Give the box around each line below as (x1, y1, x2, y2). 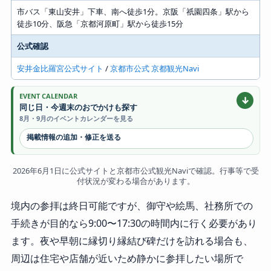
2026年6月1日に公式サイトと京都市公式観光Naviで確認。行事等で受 (12, 165, 259, 177)
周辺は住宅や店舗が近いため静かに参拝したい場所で (10, 252, 243, 266)
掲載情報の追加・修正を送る (26, 132, 121, 143)
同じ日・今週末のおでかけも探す (19, 102, 137, 113)
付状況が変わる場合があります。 (76, 175, 195, 187)
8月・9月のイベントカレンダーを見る (19, 114, 133, 123)
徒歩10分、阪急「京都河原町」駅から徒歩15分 (16, 18, 183, 30)
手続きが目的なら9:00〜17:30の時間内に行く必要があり (10, 217, 257, 230)
